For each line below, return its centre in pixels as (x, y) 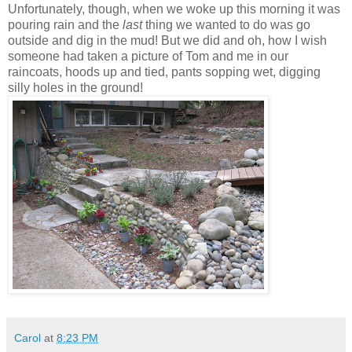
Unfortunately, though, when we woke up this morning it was (174, 9)
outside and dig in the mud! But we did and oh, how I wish (167, 40)
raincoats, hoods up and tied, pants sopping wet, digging (164, 71)
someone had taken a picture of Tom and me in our (148, 56)
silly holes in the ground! (75, 87)
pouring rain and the (65, 24)
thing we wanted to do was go (228, 24)
